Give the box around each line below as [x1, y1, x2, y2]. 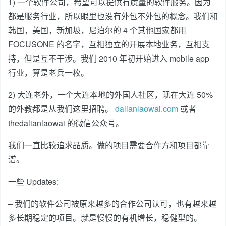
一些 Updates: [8, 176, 61, 187]
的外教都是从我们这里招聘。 [8, 103, 115, 115]
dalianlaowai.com [115, 103, 178, 115]
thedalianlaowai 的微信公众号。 [8, 117, 126, 129]
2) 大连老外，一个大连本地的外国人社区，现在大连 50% [8, 89, 213, 100]
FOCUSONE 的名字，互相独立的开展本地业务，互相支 [8, 38, 210, 50]
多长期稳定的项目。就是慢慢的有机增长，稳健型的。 [8, 212, 204, 223]
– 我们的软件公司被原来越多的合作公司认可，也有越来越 [8, 198, 216, 209]
